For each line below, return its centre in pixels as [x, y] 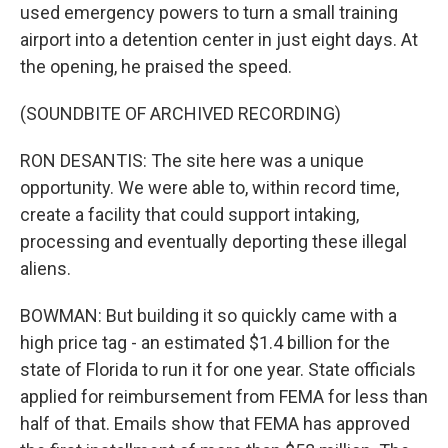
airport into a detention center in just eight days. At [219, 39]
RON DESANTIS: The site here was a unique [192, 160]
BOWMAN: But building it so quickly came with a [208, 315]
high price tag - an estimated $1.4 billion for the [205, 342]
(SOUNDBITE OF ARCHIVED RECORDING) [180, 113]
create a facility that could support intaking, [189, 214]
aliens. [45, 268]
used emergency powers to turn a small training [209, 12]
